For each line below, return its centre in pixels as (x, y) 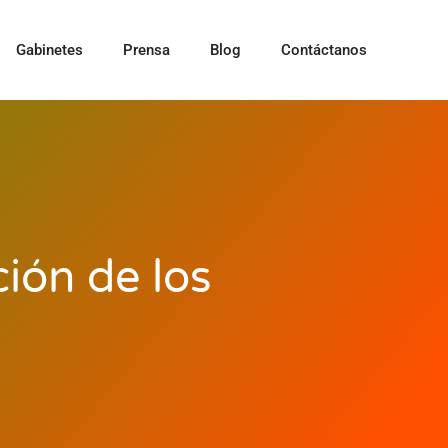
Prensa (146, 50)
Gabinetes (49, 50)
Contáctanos (323, 50)
